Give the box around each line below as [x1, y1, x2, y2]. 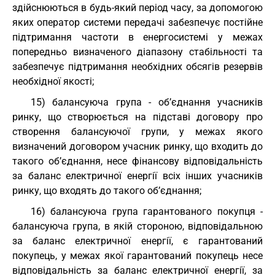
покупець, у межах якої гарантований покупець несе [12, 250, 263, 261]
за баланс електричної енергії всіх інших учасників [12, 170, 263, 182]
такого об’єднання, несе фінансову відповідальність [12, 155, 263, 167]
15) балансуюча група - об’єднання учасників [31, 96, 263, 108]
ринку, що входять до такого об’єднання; [12, 185, 201, 196]
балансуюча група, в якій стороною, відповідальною [12, 220, 263, 232]
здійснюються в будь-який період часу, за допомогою [12, 2, 263, 14]
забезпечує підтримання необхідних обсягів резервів [12, 61, 263, 72]
